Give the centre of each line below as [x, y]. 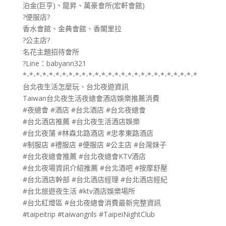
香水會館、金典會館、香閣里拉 [72, 28]
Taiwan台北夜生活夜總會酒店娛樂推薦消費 [91, 98]
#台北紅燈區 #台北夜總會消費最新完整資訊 [92, 202]
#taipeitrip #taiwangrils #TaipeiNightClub [89, 214]
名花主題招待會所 [51, 51]
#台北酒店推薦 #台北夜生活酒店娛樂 [81, 121]
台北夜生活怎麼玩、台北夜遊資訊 [75, 86]
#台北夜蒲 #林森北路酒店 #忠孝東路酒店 [88, 133]
